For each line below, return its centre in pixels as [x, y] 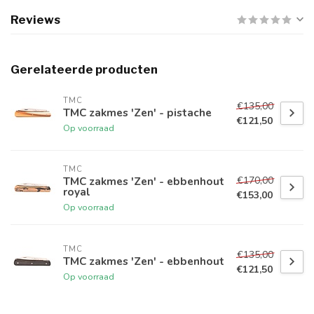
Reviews [35, 20]
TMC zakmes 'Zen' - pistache [137, 112]
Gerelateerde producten [84, 70]
